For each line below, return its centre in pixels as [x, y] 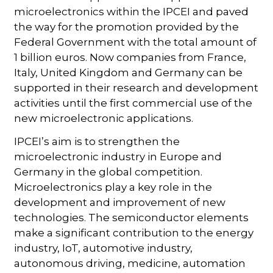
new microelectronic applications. [104, 119]
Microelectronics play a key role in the [113, 187]
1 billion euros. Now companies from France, [130, 58]
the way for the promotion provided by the [127, 27]
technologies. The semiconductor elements [132, 218]
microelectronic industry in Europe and [118, 157]
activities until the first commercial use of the [133, 103]
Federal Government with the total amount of [136, 42]
